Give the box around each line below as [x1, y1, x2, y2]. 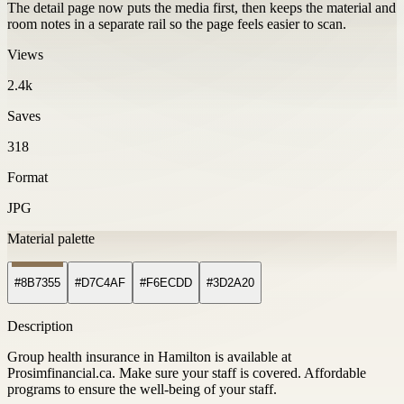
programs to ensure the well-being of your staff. [7, 381, 277, 398]
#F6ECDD [140, 276, 192, 290]
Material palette [7, 230, 95, 246]
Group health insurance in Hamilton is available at [7, 349, 291, 365]
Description [7, 318, 73, 335]
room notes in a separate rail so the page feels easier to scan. [7, 15, 346, 32]
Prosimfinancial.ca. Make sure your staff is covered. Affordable [7, 365, 366, 381]
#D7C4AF [75, 276, 125, 290]
